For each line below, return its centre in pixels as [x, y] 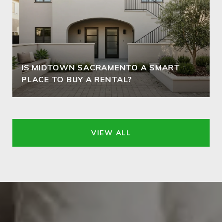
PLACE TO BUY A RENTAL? [77, 79]
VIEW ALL [111, 133]
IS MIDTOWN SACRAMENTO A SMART [101, 67]
